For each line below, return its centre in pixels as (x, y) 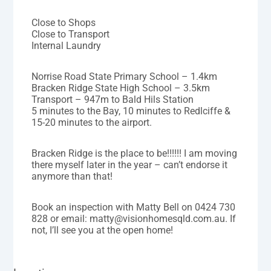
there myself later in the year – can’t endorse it (130, 165)
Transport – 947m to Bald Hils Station (113, 100)
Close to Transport (71, 34)
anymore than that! (72, 177)
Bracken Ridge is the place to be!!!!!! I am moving (135, 154)
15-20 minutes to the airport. (92, 123)
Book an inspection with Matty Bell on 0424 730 (134, 207)
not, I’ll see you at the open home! (103, 230)
